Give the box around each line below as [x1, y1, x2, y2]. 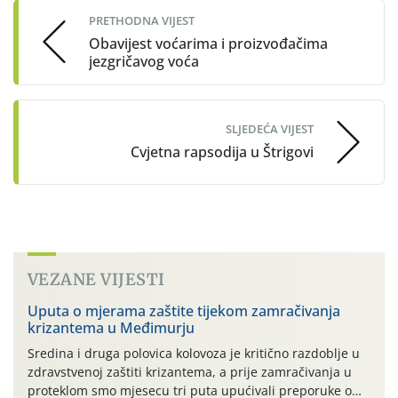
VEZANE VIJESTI [28, 268, 165, 290]
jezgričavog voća [89, 51, 199, 71]
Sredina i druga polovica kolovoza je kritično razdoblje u [28, 344, 360, 362]
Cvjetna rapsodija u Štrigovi [131, 142, 314, 163]
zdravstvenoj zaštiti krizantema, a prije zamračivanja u [28, 362, 352, 380]
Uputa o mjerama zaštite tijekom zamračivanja [28, 300, 340, 321]
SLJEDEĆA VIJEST [226, 121, 314, 138]
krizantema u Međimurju [28, 317, 195, 338]
